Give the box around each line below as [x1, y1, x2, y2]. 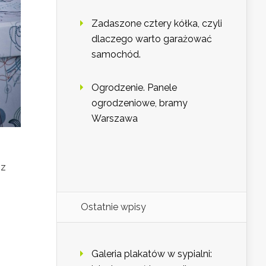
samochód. [91, 49, 141, 61]
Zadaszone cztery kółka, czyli [91, 18, 222, 30]
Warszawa [91, 113, 138, 125]
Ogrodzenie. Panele [91, 82, 177, 94]
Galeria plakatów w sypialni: [91, 248, 212, 260]
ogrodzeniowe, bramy [91, 97, 188, 109]
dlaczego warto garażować [91, 33, 212, 45]
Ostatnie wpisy [81, 201, 146, 213]
